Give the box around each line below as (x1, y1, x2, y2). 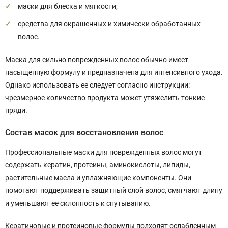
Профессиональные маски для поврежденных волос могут (5, 148, 202, 156)
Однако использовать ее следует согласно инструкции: (5, 81, 190, 89)
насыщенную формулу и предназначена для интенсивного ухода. (5, 68, 223, 76)
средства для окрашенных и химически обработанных (18, 20, 201, 28)
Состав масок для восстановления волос (5, 128, 163, 137)
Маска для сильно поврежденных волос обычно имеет (5, 55, 188, 64)
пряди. (5, 106, 27, 115)
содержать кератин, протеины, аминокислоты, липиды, (5, 161, 190, 169)
